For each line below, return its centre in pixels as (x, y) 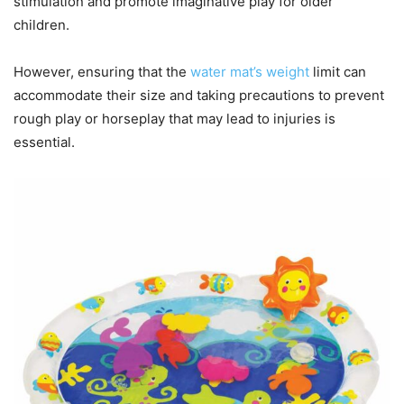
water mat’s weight (250, 72)
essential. (44, 142)
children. (41, 25)
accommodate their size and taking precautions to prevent (199, 96)
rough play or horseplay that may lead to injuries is (174, 119)
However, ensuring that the (102, 72)
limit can (338, 72)
